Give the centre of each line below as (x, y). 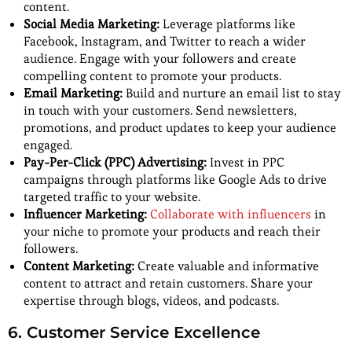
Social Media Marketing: (92, 24)
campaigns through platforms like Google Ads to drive (175, 180)
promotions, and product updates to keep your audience (180, 128)
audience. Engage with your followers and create (160, 59)
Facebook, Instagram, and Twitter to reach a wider (165, 42)
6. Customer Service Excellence (134, 333)
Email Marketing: (73, 93)
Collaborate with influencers (231, 214)
